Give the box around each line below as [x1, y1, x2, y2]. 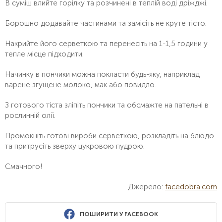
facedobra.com [165, 182, 217, 192]
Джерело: [128, 182, 165, 192]
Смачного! [5, 162, 42, 171]
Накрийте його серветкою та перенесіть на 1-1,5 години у [5, 39, 208, 49]
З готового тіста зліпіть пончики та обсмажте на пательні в [5, 101, 209, 110]
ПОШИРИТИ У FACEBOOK [80, 211, 158, 218]
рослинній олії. [5, 111, 55, 120]
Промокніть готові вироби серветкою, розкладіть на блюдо [5, 131, 214, 141]
